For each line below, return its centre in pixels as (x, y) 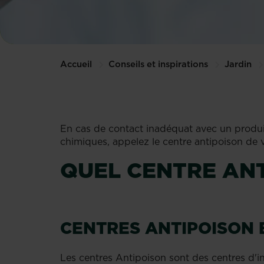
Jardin (238, 64)
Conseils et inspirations (158, 64)
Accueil (76, 64)
